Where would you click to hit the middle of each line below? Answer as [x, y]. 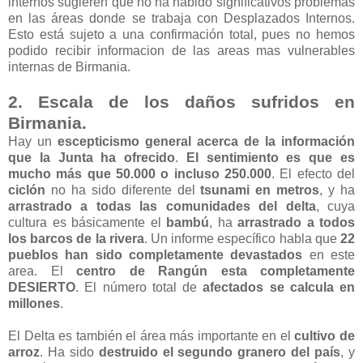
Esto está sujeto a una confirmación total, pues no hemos [181, 34]
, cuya [335, 206]
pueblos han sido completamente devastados [156, 254]
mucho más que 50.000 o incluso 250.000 [140, 173]
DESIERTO [42, 287]
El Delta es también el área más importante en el [152, 335]
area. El [42, 271]
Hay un [33, 141]
